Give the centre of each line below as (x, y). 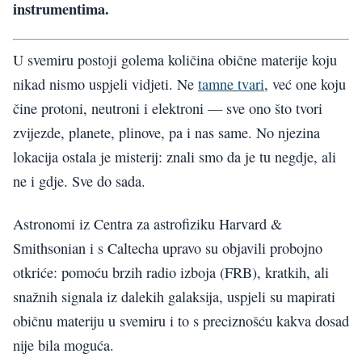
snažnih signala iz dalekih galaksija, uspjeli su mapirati (174, 296)
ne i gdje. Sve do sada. (79, 181)
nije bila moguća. (63, 345)
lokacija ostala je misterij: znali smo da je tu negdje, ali (175, 157)
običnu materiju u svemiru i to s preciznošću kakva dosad (181, 320)
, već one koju (305, 84)
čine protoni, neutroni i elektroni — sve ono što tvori (168, 109)
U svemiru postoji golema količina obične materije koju (175, 60)
